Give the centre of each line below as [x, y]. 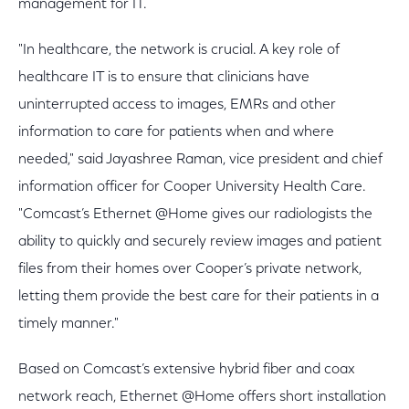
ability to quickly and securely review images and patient [200, 242]
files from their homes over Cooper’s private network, [190, 269]
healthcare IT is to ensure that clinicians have [164, 78]
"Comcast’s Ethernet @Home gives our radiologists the [195, 215]
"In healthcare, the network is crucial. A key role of [179, 50]
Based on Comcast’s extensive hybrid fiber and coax [187, 370]
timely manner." [68, 324]
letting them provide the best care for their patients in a [199, 297]
